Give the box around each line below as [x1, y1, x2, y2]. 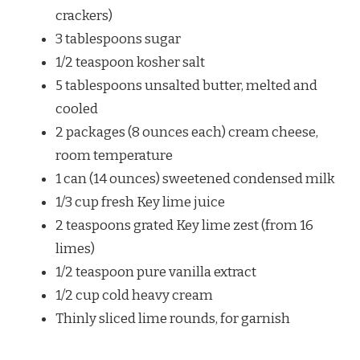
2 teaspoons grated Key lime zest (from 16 [55, 217, 313, 235]
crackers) [55, 7, 112, 25]
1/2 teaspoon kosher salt [55, 54, 205, 72]
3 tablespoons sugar [55, 31, 181, 48]
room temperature [55, 147, 173, 165]
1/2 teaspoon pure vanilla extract [55, 264, 256, 281]
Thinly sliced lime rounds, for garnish [55, 310, 290, 328]
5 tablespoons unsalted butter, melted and [55, 77, 317, 95]
